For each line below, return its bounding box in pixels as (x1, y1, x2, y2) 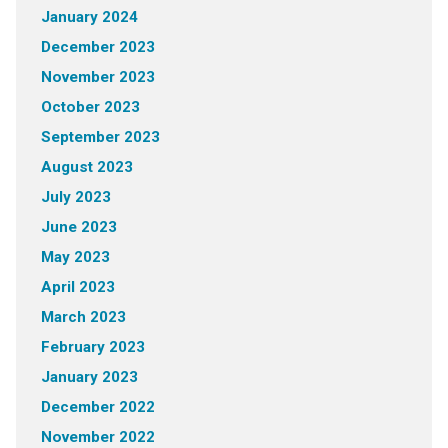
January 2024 (40, 8, 138, 26)
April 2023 (40, 278, 115, 296)
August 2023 (40, 158, 133, 176)
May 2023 (40, 248, 110, 266)
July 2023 (40, 188, 111, 206)
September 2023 (40, 128, 160, 146)
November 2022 (40, 428, 155, 446)
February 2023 (40, 338, 145, 356)
